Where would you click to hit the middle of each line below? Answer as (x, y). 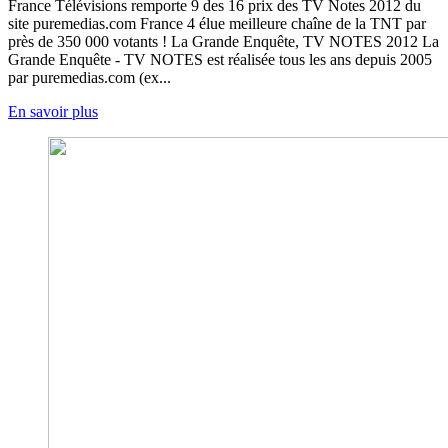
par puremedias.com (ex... (89, 78)
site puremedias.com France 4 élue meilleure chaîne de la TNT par (217, 24)
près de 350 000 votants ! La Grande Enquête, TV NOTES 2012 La (223, 42)
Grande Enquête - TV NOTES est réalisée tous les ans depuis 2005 (220, 60)
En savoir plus (53, 112)
